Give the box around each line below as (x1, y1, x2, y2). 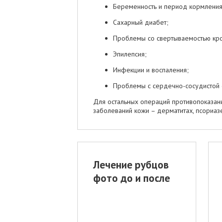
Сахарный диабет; (113, 17, 168, 27)
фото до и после (93, 171, 170, 185)
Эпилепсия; (113, 49, 147, 58)
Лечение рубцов (93, 158, 169, 172)
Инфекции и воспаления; (113, 65, 189, 74)
